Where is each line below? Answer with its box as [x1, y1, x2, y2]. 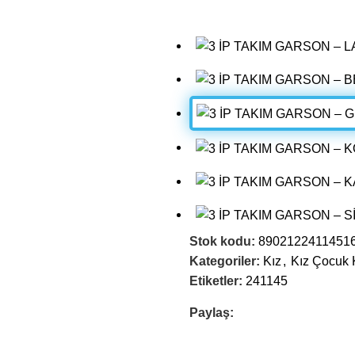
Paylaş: [189, 306, 234, 320]
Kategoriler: [189, 254, 260, 269]
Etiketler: [189, 274, 242, 288]
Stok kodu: [189, 235, 258, 249]
